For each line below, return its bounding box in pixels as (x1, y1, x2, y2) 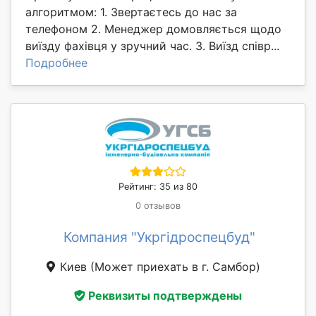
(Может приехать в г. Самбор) (90, 259, 260, 274)
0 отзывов (135, 200, 181, 211)
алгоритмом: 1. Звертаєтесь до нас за (25, 4, 237, 19)
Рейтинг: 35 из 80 (119, 181, 197, 192)
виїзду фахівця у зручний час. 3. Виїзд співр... (25, 38, 279, 53)
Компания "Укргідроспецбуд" (63, 228, 255, 245)
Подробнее (25, 55, 87, 70)
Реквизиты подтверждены (88, 288, 242, 303)
